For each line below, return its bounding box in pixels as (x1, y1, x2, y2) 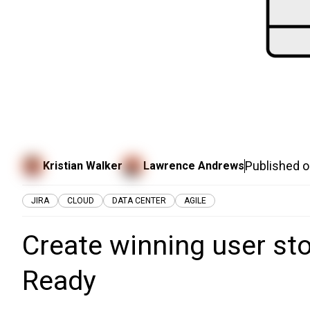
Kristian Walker (43, 158, 122, 172)
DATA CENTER (112, 196, 166, 206)
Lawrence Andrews (143, 158, 244, 172)
